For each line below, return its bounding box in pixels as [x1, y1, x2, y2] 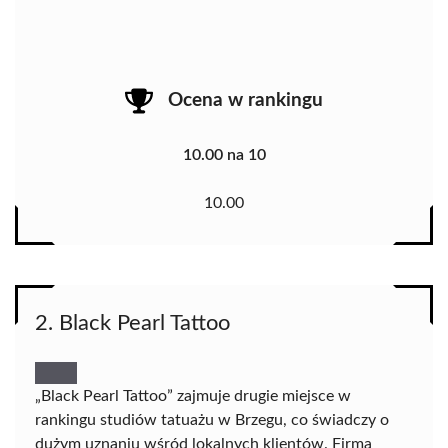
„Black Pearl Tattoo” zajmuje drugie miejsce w [35, 388, 351, 405]
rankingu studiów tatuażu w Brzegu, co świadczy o [35, 412, 389, 429]
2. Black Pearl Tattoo [35, 312, 230, 335]
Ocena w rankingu [168, 90, 323, 110]
